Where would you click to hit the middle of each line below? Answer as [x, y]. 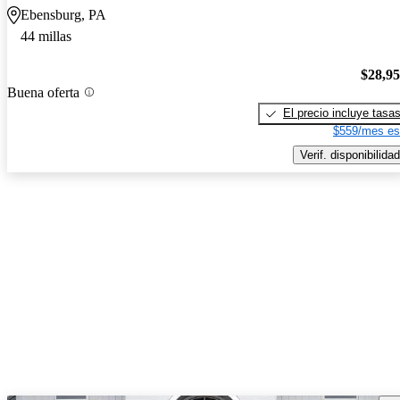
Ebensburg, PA [63, 15]
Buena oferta [43, 92]
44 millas [46, 37]
